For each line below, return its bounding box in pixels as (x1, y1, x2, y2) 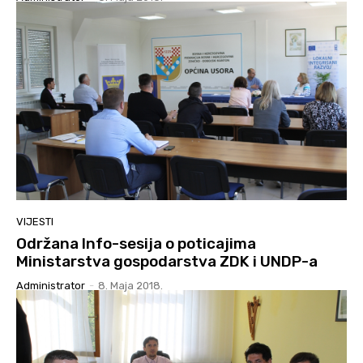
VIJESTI (16, 215, 53, 228)
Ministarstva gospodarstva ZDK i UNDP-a (16, 251, 318, 271)
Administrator (16, 279, 85, 292)
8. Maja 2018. (98, 279, 163, 292)
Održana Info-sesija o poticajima (16, 233, 256, 253)
